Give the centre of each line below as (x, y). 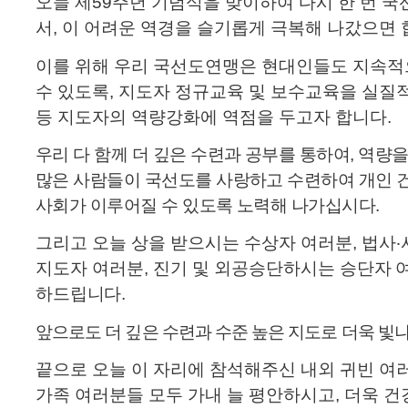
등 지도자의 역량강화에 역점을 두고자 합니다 (211, 117)
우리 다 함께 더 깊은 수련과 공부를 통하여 (193, 154)
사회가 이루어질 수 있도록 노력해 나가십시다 (206, 205)
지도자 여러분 (90, 269)
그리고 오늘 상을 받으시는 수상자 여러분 (194, 243)
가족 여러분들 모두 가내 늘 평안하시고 (185, 394)
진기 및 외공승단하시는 (246, 269)
